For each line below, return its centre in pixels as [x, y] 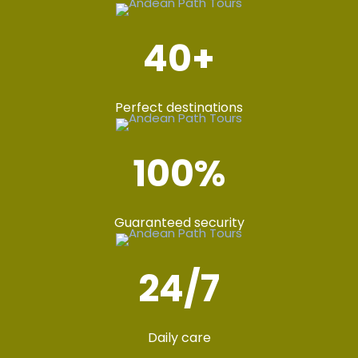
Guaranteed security [179, 222]
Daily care [179, 337]
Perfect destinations [179, 107]
